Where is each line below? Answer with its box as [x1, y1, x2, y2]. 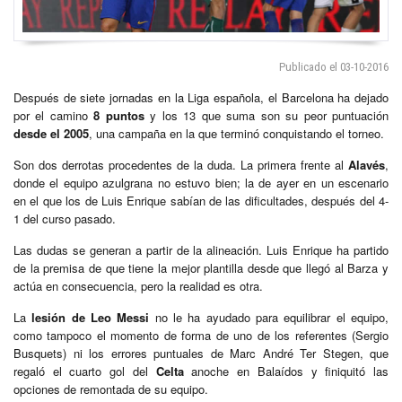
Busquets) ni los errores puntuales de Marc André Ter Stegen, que [13, 344, 389, 362]
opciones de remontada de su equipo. [13, 380, 208, 398]
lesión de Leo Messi [31, 308, 150, 326]
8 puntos [93, 106, 144, 124]
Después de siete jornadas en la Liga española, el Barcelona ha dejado [13, 88, 389, 106]
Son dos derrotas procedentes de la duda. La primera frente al [13, 155, 348, 173]
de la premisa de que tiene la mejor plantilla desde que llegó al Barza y [13, 258, 389, 276]
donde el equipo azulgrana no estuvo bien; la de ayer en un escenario [13, 173, 389, 191]
